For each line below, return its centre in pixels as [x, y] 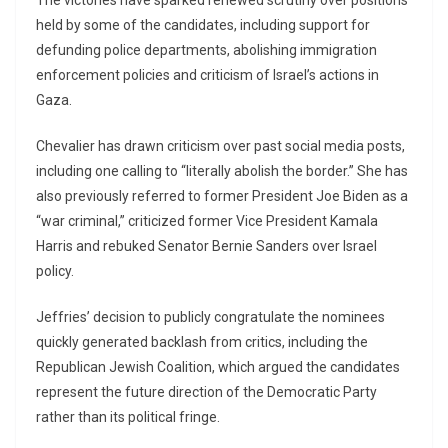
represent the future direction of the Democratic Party [206, 392]
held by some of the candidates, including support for [203, 25]
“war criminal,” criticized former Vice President [183, 221]
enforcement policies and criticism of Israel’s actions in [207, 75]
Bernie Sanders [260, 246]
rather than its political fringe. [128, 417]
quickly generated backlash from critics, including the [202, 342]
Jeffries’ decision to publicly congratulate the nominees [210, 317]
